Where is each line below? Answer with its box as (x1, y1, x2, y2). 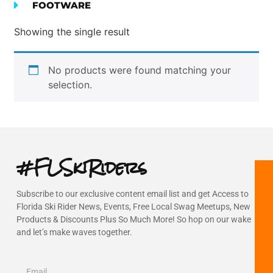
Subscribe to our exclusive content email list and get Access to (16, 189, 249, 199)
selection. (48, 79, 93, 91)
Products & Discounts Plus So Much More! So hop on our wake (16, 214, 251, 225)
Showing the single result (14, 26, 130, 38)
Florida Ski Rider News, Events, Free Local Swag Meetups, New (16, 202, 250, 212)
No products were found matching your (48, 64, 232, 77)
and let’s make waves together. (16, 227, 132, 238)
